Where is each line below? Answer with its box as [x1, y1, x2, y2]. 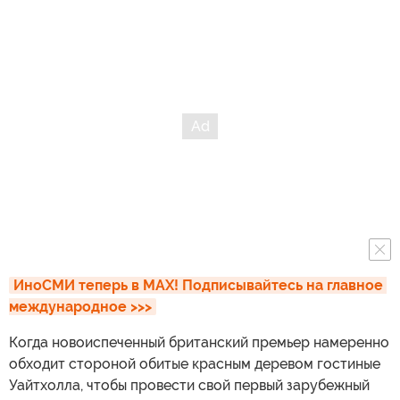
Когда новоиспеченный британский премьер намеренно [9, 334, 389, 352]
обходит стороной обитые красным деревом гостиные [9, 355, 380, 373]
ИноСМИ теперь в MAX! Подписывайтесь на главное [13, 277, 383, 295]
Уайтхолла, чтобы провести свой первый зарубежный [9, 377, 370, 395]
